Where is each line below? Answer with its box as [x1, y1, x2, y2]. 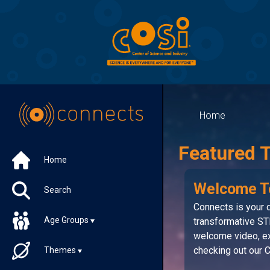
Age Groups [42, 215, 90, 225]
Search [42, 185, 71, 195]
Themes [42, 245, 78, 256]
